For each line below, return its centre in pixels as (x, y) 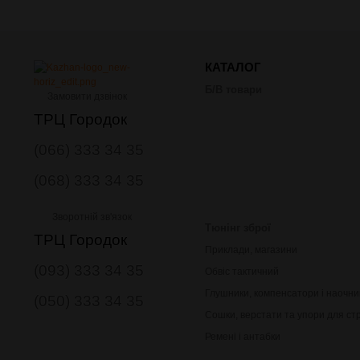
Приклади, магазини (251, 250)
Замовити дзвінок (86, 96)
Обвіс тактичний (242, 271)
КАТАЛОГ (233, 67)
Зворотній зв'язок (91, 217)
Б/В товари (233, 89)
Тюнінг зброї (238, 227)
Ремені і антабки (243, 336)
